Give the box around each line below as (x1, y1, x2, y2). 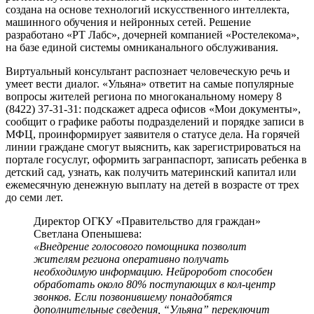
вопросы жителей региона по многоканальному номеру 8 (6, 90, 282, 102)
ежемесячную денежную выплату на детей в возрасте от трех (6, 178, 299, 191)
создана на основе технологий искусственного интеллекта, (6, 3, 289, 15)
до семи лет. (6, 191, 63, 203)
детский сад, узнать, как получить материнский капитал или (6, 165, 296, 178)
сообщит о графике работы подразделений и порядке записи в (6, 115, 304, 128)
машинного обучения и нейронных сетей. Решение (6, 15, 251, 28)
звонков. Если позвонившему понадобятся (34, 290, 232, 303)
